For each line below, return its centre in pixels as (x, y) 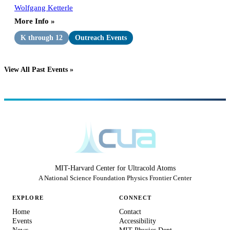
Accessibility (138, 221)
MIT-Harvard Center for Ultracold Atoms (115, 168)
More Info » (35, 21)
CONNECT (135, 197)
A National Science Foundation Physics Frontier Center (115, 178)
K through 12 (42, 38)
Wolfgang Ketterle (44, 7)
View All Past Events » (39, 70)
